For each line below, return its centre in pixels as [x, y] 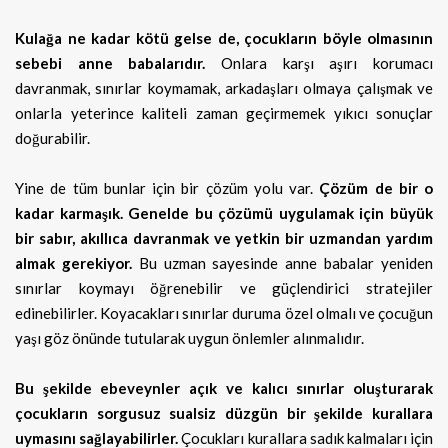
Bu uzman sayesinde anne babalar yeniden [286, 262]
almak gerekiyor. [77, 262]
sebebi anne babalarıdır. [118, 62]
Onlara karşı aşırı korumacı [327, 62]
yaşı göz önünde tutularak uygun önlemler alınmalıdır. [189, 337]
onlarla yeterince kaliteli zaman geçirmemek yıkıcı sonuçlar [224, 112]
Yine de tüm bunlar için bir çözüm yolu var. [167, 187]
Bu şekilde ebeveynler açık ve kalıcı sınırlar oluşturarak [224, 387]
